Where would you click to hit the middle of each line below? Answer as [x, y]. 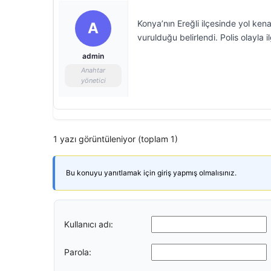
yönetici [93, 80]
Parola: [78, 252]
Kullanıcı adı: [89, 224]
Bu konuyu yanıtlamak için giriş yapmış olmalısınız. [151, 173]
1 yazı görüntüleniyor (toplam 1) [116, 139]
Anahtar [93, 70]
